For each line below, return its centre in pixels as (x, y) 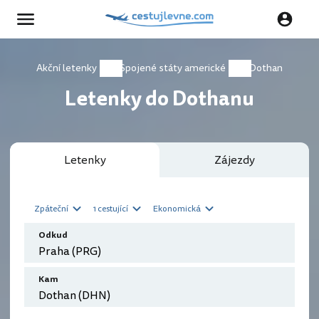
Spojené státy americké (173, 68)
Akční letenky (67, 68)
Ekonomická (177, 209)
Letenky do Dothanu (159, 99)
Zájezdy (234, 160)
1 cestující (111, 209)
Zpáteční (51, 209)
